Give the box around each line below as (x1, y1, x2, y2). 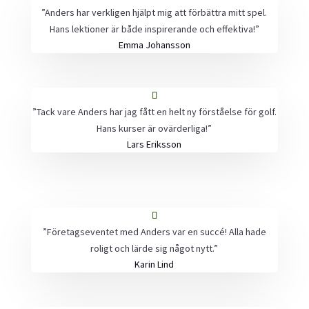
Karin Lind (134, 258, 175, 270)
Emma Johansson (118, 39, 190, 51)
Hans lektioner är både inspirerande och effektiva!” (49, 23, 259, 35)
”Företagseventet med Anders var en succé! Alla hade (42, 226, 266, 238)
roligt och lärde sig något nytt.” (90, 242, 219, 255)
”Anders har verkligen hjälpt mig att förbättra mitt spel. (41, 6, 268, 19)
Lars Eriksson (127, 138, 182, 150)
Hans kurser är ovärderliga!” (97, 122, 212, 134)
